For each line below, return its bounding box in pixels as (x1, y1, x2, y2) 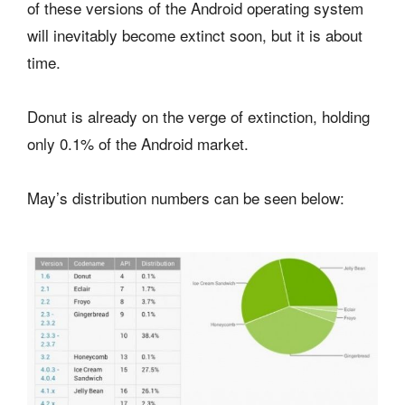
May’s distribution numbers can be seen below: (27, 185, 344, 209)
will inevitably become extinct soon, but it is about (27, 23, 363, 46)
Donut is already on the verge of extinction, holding (27, 104, 370, 127)
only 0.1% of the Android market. (27, 131, 249, 155)
